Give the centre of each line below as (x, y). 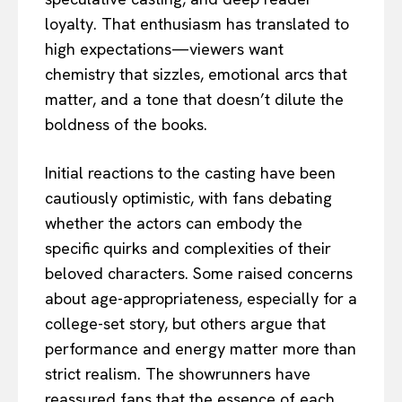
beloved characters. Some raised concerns (199, 273)
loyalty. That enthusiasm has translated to (197, 23)
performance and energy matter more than (201, 348)
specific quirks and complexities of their (188, 248)
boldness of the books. (126, 124)
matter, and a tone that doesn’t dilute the (194, 99)
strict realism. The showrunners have (178, 373)
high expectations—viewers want (164, 48)
